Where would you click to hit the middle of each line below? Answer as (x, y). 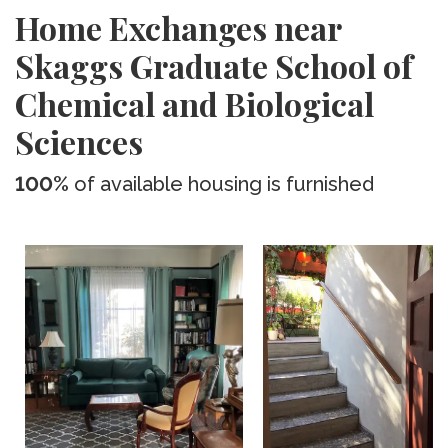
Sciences (79, 141)
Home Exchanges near (178, 27)
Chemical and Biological (194, 103)
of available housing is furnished (221, 184)
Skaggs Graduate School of (214, 65)
